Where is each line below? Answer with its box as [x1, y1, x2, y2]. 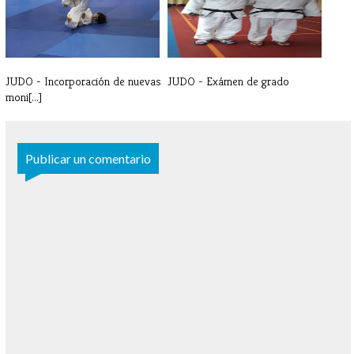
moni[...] [6, 89, 42, 105]
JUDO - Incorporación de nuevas [6, 73, 161, 89]
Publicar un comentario [25, 151, 151, 167]
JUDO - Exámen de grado [168, 73, 289, 89]
